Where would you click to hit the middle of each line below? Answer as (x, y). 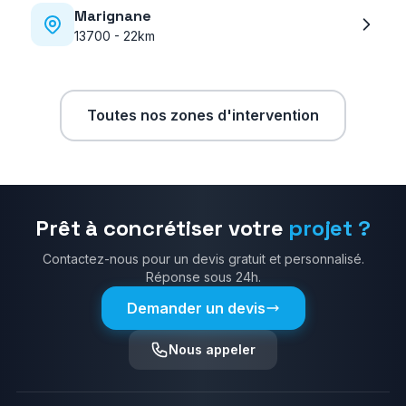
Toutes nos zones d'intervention (203, 115)
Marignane (112, 15)
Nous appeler (212, 349)
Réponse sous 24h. (203, 277)
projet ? (329, 228)
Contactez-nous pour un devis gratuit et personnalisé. (203, 259)
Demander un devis (196, 308)
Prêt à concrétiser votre (159, 228)
